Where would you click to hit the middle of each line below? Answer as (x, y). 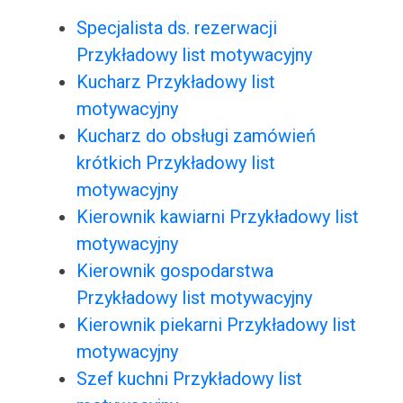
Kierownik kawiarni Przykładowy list (217, 217)
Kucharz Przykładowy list (175, 82)
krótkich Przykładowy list (175, 163)
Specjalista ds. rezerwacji (176, 28)
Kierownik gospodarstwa (175, 271)
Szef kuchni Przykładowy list (189, 379)
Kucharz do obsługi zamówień (196, 136)
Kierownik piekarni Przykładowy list (216, 325)
